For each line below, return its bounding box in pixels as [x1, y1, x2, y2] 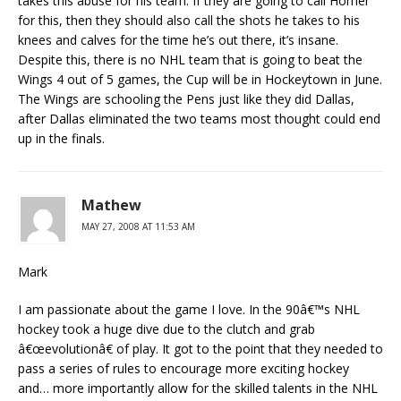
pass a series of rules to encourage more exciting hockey [18, 360, 349, 377]
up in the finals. [18, 130, 105, 147]
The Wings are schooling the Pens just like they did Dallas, [18, 90, 354, 107]
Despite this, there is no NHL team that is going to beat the [18, 51, 363, 68]
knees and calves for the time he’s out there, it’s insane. [18, 31, 338, 48]
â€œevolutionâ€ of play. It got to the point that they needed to [18, 340, 383, 357]
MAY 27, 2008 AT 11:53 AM [81, 220, 195, 233]
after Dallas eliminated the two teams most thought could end [18, 110, 380, 127]
